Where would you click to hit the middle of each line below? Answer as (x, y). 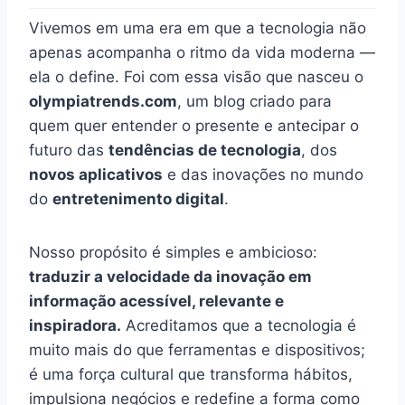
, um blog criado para (254, 102)
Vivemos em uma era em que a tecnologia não (198, 28)
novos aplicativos (96, 175)
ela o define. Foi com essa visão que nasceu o (196, 77)
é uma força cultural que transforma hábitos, (191, 375)
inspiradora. (75, 326)
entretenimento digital (138, 199)
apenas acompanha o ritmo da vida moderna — (202, 53)
